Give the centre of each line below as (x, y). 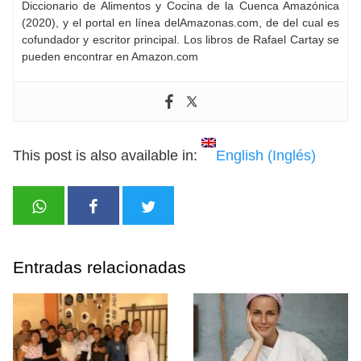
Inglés (292, 155)
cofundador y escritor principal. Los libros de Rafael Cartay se (180, 39)
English (240, 155)
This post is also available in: (107, 155)
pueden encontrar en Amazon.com (110, 56)
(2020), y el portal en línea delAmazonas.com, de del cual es (180, 22)
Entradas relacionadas (100, 267)
